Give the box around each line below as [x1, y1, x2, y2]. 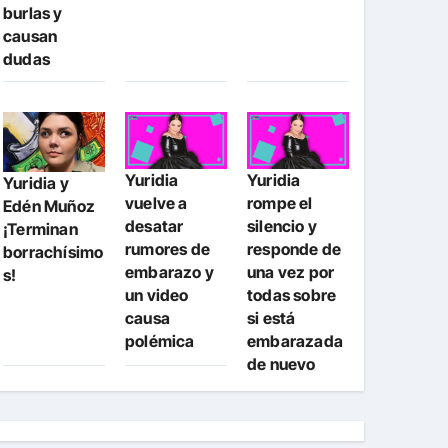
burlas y [3, 2, 63, 23]
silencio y [247, 216, 317, 237]
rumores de [125, 239, 210, 260]
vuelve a [125, 193, 188, 214]
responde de [247, 239, 342, 260]
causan [3, 25, 58, 46]
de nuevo [247, 354, 316, 375]
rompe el [247, 193, 313, 214]
